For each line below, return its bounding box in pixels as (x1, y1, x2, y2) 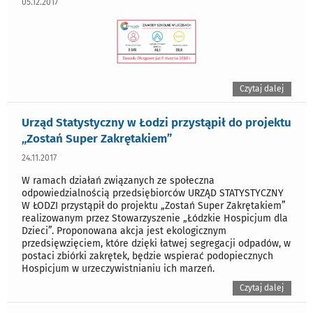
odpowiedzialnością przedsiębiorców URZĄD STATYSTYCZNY (22, 187, 284, 200)
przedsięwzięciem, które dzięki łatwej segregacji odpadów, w (22, 238, 291, 250)
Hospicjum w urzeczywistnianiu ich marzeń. (22, 263, 214, 275)
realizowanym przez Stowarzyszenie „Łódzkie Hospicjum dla (22, 212, 288, 225)
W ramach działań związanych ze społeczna (22, 175, 214, 187)
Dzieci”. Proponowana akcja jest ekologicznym (22, 225, 226, 238)
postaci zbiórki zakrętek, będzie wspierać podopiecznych (22, 250, 273, 263)
